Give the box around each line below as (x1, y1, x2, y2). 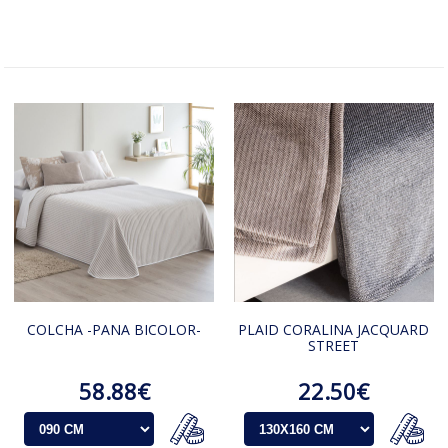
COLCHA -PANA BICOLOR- (27, 320, 202, 340)
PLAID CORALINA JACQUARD (238, 320, 430, 340)
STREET (308, 336, 360, 356)
